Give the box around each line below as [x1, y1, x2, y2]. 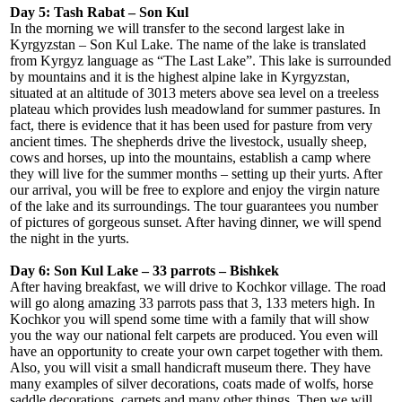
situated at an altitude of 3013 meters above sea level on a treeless [10, 85, 380, 101]
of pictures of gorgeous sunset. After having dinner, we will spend [10, 214, 382, 231]
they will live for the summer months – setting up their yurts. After [10, 166, 383, 182]
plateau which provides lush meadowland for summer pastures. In [10, 101, 381, 118]
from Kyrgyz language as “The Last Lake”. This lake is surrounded [10, 53, 392, 69]
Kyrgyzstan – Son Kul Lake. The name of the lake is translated [10, 37, 367, 53]
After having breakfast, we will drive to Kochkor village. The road [10, 279, 387, 295]
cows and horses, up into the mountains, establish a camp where [10, 150, 371, 166]
